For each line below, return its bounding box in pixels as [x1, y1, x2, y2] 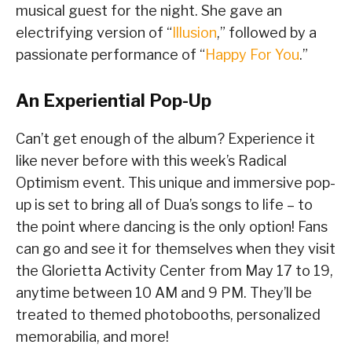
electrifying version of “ [16, 24, 172, 42]
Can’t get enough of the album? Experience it [16, 130, 315, 148]
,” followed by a [217, 24, 317, 42]
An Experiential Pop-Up [16, 90, 211, 112]
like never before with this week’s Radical [16, 152, 287, 170]
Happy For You [205, 46, 299, 64]
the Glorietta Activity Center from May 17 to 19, [16, 262, 333, 280]
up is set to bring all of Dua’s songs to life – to [16, 196, 313, 214]
